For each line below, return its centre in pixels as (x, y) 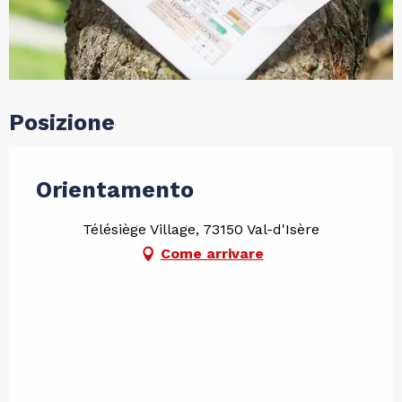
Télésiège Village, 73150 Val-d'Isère (201, 229)
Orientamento (115, 189)
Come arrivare (212, 253)
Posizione (62, 122)
